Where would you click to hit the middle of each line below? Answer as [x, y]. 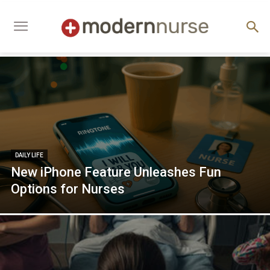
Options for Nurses [68, 189]
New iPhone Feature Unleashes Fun [116, 172]
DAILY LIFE [29, 155]
